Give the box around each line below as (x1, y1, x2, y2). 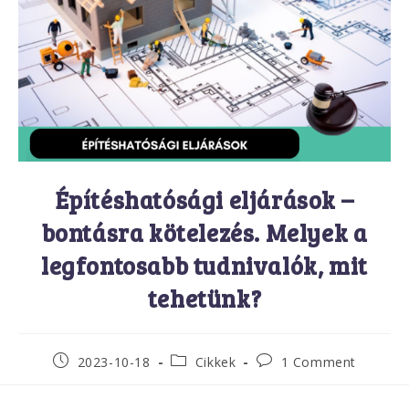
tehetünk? (147, 281, 262, 314)
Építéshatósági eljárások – (55, 183, 354, 215)
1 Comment (280, 352, 357, 371)
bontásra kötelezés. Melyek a (41, 215, 368, 248)
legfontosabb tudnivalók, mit (41, 248, 368, 281)
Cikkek (194, 352, 236, 371)
